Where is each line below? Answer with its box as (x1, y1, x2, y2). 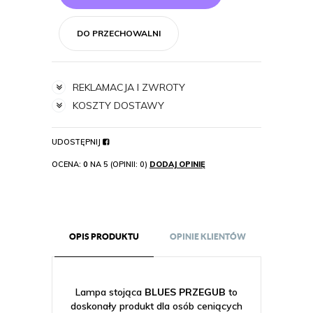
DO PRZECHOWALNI (77, 28, 161, 38)
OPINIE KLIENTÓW (169, 231, 246, 241)
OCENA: (52, 159, 83, 169)
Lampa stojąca (75, 286, 145, 298)
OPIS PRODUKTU (69, 231, 139, 241)
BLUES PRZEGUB (145, 286, 226, 298)
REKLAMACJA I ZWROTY (73, 81, 185, 94)
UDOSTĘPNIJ (52, 137, 103, 147)
